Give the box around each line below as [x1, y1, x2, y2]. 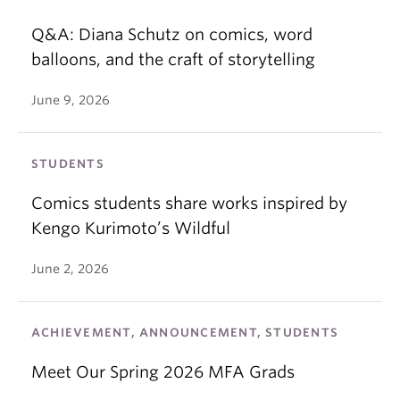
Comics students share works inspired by [31, 193, 347, 212]
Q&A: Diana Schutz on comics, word [31, 24, 312, 44]
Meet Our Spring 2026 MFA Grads [31, 362, 295, 381]
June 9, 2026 [31, 92, 110, 107]
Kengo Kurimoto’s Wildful [31, 218, 230, 237]
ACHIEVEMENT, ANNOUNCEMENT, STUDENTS [31, 325, 339, 339]
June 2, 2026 [31, 261, 109, 276]
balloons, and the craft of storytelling [31, 49, 315, 69]
